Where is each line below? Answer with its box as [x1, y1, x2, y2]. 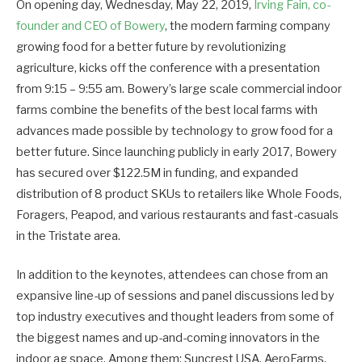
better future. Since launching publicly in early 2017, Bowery [16, 145, 337, 160]
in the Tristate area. [16, 229, 120, 244]
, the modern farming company [165, 19, 330, 34]
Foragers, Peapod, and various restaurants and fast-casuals [16, 208, 339, 223]
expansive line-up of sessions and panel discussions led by [16, 288, 335, 304]
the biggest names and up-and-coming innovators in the [16, 330, 320, 346]
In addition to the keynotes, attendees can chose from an [16, 267, 328, 283]
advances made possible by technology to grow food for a [16, 124, 333, 139]
